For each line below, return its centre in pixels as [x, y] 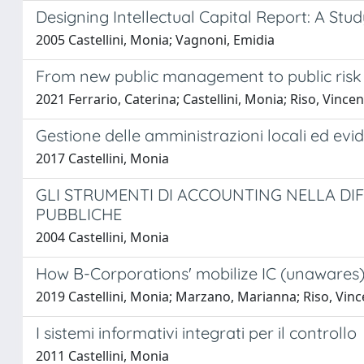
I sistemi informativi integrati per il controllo [196, 333]
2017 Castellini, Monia [102, 158]
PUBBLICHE [79, 214]
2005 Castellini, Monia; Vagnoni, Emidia [155, 40]
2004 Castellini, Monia [102, 237]
